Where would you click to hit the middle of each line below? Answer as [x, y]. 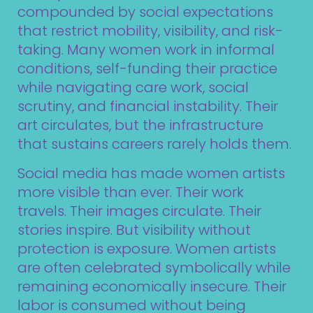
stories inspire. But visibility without [134, 230]
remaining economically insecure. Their [152, 286]
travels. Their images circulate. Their [139, 211]
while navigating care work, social [133, 88]
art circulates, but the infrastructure [140, 125]
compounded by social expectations [145, 12]
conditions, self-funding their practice [147, 69]
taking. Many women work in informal [146, 50]
